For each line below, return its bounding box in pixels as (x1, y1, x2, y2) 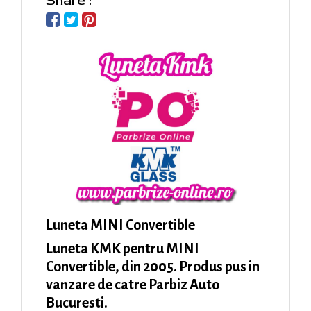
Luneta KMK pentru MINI (46, 240, 199, 256)
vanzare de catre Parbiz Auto (46, 276, 219, 292)
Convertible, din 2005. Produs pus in (46, 258, 260, 274)
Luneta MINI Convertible (46, 217, 195, 233)
